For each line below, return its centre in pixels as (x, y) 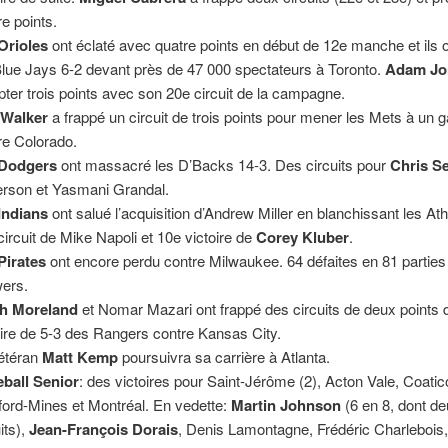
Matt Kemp (80, 356)
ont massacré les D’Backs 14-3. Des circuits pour (224, 164)
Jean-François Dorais (104, 428)
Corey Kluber (303, 236)
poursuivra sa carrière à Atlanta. (224, 356)
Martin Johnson (288, 404)
